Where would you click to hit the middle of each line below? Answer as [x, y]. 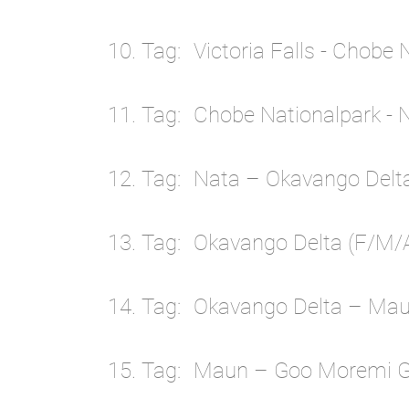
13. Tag [142, 243]
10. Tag [142, 52]
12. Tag [142, 179]
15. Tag [142, 371]
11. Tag [142, 115]
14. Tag [142, 307]
